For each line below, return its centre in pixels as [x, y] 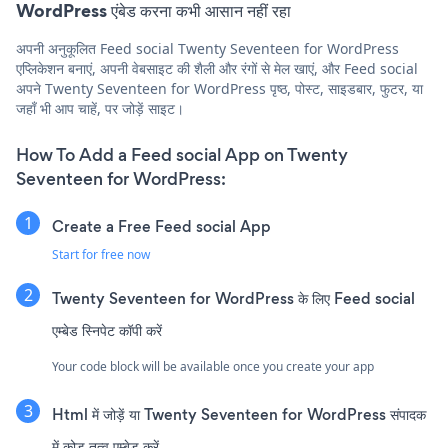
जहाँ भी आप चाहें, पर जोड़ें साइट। [100, 108]
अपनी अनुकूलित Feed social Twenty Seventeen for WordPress [207, 48]
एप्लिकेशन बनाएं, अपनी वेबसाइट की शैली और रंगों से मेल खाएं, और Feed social [217, 68]
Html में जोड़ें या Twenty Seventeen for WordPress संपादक [239, 414]
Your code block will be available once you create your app [213, 366]
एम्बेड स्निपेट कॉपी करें [107, 330]
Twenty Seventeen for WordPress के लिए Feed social [233, 298]
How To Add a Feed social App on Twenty [182, 154]
